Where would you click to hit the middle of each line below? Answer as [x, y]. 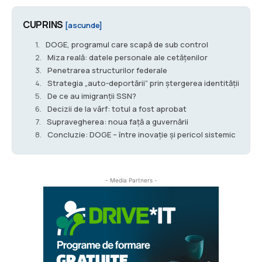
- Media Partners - [131, 180]
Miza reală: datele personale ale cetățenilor [127, 58]
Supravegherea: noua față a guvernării [118, 122]
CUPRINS [44, 25]
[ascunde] [83, 25]
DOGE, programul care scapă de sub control [127, 45]
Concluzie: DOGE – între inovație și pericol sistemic [142, 135]
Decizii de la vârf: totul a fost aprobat [117, 109]
